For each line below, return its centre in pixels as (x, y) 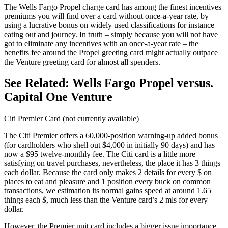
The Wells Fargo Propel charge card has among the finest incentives (113, 7)
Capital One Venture (58, 97)
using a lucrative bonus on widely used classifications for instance (109, 25)
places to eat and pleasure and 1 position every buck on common (107, 182)
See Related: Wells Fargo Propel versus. (109, 83)
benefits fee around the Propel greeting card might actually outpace (111, 52)
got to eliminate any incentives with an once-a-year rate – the (101, 43)
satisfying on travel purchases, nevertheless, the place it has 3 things (112, 163)
